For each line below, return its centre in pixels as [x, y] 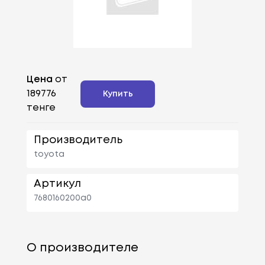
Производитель [78, 140]
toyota [49, 154]
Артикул [57, 184]
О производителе [82, 248]
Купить [118, 94]
